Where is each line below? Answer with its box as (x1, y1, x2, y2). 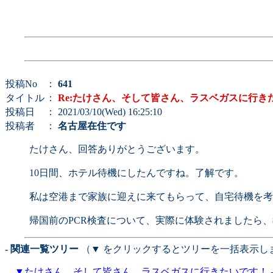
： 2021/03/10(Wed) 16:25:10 (46, 107, 162, 117)
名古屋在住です (58, 121, 126, 131)
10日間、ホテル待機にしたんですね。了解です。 (29, 168, 244, 178)
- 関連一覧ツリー (5, 244, 79, 254)
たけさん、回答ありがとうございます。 (29, 144, 205, 154)
